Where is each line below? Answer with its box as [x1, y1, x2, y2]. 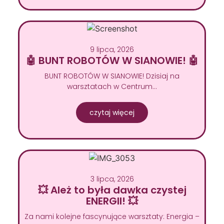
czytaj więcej [89, 107, 134, 118]
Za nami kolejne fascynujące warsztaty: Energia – [24, 211, 199, 221]
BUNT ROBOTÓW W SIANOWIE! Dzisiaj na [44, 71, 179, 81]
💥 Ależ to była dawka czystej [37, 182, 186, 197]
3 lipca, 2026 [90, 173, 134, 184]
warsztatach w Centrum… [67, 81, 157, 92]
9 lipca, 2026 [90, 44, 134, 55]
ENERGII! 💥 [86, 193, 138, 208]
